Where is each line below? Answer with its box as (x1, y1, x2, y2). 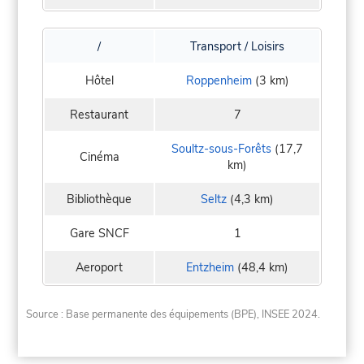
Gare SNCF (69, 225, 129, 242)
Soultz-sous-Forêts (171, 141, 271, 158)
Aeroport (76, 259, 123, 276)
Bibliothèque (67, 191, 132, 208)
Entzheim (186, 259, 234, 276)
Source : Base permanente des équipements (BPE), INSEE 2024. (26, 307, 321, 323)
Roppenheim (185, 72, 252, 89)
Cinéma (79, 149, 119, 166)
